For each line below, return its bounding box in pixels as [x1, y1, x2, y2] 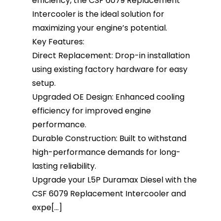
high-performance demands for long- [32, 147, 181, 158]
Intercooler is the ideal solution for [32, 8, 165, 20]
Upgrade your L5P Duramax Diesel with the [32, 174, 197, 186]
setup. [32, 77, 56, 89]
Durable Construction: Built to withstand [32, 133, 187, 145]
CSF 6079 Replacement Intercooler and [32, 188, 186, 200]
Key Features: [32, 36, 85, 48]
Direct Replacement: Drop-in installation [32, 50, 190, 62]
